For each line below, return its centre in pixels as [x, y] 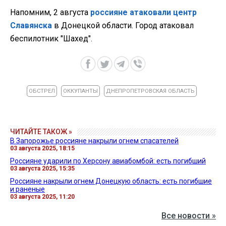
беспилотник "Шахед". [51, 38]
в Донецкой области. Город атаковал [123, 25]
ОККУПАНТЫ [80, 91]
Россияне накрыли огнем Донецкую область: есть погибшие [111, 181]
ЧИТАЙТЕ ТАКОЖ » [41, 131]
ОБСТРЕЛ [42, 91]
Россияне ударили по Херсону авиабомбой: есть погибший [108, 161]
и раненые [27, 189]
